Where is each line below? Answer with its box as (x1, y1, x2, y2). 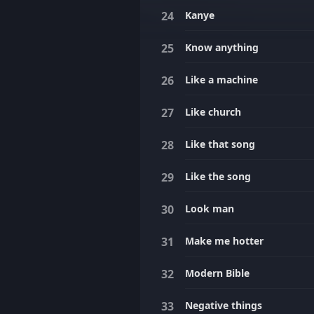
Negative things (185, 299, 262, 312)
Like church (185, 105, 241, 118)
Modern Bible (185, 266, 250, 280)
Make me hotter (185, 234, 264, 247)
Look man (185, 202, 234, 215)
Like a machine (185, 73, 258, 86)
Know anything (185, 41, 259, 54)
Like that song (185, 137, 255, 151)
